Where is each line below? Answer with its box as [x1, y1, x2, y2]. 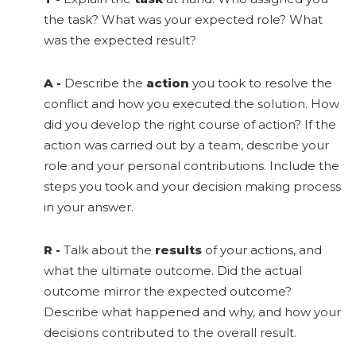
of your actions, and [205, 242, 322, 258]
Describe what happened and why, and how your [44, 304, 341, 320]
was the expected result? [44, 33, 196, 48]
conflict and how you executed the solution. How [44, 96, 339, 112]
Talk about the [64, 242, 155, 258]
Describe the [64, 75, 146, 91]
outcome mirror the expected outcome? [44, 284, 292, 300]
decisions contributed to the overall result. [44, 325, 296, 341]
